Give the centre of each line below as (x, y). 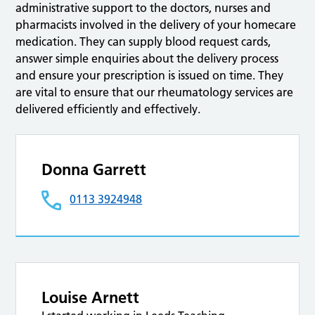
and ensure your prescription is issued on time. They (150, 76)
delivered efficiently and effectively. (108, 109)
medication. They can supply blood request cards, (143, 42)
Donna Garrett (94, 170)
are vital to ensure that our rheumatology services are (155, 92)
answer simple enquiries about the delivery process (147, 59)
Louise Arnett (91, 298)
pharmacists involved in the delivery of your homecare (156, 25)
